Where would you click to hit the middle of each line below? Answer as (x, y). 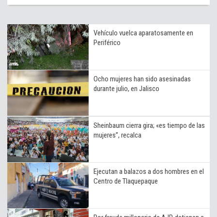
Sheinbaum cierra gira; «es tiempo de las (149, 125)
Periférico (107, 42)
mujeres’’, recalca (117, 135)
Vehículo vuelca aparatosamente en (143, 33)
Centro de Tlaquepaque (126, 181)
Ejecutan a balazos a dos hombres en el (149, 171)
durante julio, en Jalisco (126, 88)
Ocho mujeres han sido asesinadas (142, 79)
